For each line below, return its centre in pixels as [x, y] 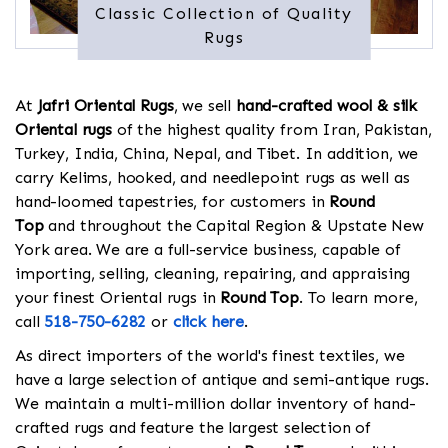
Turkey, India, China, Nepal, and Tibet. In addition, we [217, 154]
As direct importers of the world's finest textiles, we [210, 356]
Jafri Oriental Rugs [105, 106]
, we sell [204, 106]
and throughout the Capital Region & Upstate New [233, 226]
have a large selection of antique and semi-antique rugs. [222, 380]
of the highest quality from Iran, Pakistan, [271, 130]
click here [208, 322]
